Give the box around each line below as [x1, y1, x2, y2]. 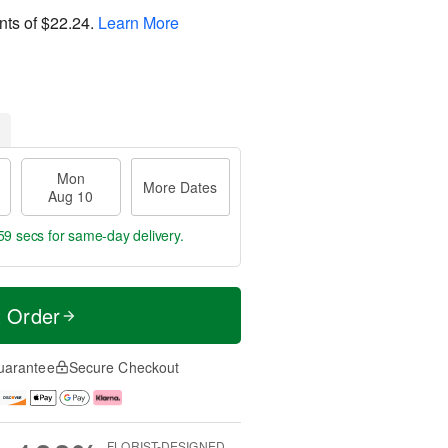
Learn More [98, 10, 179, 34]
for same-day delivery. [44, 225, 184, 245]
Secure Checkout [68, 357, 180, 377]
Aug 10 [48, 186, 94, 206]
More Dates [143, 177, 218, 197]
